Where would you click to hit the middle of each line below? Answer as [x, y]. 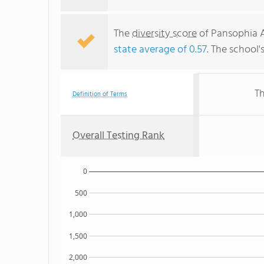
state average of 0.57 [160, 50]
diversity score [164, 34]
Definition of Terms [100, 94]
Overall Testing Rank [118, 136]
